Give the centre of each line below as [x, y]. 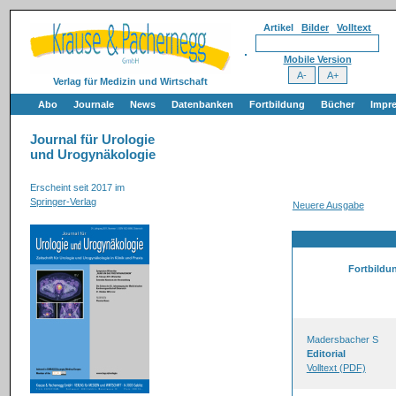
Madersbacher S [342, 339]
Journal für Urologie [92, 140]
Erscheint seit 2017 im [77, 187]
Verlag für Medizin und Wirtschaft [130, 81]
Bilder [315, 27]
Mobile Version [317, 59]
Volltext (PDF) [336, 368]
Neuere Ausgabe [328, 205]
